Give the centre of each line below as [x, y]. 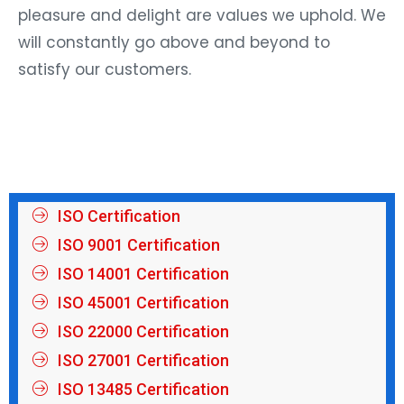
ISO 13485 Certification [143, 389]
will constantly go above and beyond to [174, 42]
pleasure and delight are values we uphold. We [202, 15]
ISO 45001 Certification [143, 302]
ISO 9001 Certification [138, 244]
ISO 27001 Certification [143, 360]
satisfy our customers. [105, 69]
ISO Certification [119, 216]
